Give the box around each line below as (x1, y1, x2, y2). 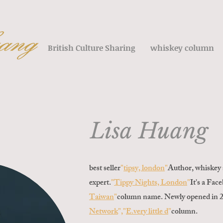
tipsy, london (123, 162, 165, 176)
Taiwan (89, 191, 114, 205)
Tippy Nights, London (114, 176, 187, 191)
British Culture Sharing (48, 42, 135, 53)
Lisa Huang (90, 117, 214, 144)
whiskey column (150, 42, 214, 53)
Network (89, 205, 118, 220)
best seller (89, 162, 120, 176)
